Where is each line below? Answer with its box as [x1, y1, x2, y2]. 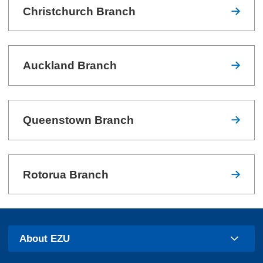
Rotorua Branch [23, 168, 109, 181]
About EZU [19, 232, 70, 244]
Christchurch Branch [23, 5, 136, 18]
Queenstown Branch [23, 113, 134, 126]
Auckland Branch [23, 59, 117, 72]
